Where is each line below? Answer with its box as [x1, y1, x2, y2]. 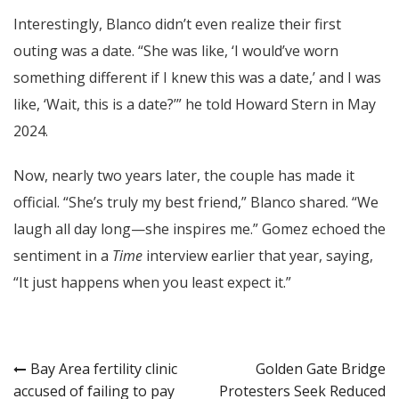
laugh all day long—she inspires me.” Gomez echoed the [13, 218, 386, 239]
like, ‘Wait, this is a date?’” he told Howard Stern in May [13, 94, 376, 114]
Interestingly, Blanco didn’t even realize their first [13, 13, 341, 34]
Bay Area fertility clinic [30, 358, 177, 379]
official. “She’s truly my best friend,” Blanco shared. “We [13, 191, 379, 212]
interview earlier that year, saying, [142, 245, 373, 265]
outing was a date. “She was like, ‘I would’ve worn [13, 40, 338, 61]
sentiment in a [13, 245, 112, 265]
